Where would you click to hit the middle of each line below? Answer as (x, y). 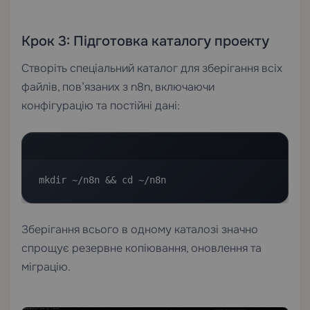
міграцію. (46, 266)
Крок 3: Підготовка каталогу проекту (145, 41)
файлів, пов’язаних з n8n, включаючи (118, 86)
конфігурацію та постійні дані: (101, 105)
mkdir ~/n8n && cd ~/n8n (102, 180)
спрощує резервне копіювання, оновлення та (142, 248)
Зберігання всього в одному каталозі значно (140, 229)
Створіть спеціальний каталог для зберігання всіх (152, 68)
